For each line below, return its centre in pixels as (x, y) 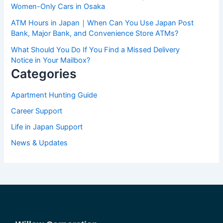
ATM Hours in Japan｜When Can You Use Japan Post (103, 23)
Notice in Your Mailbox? (51, 60)
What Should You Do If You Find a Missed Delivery (96, 50)
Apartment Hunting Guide (54, 95)
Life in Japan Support (47, 127)
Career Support (37, 111)
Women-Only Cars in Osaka (58, 6)
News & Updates (40, 143)
